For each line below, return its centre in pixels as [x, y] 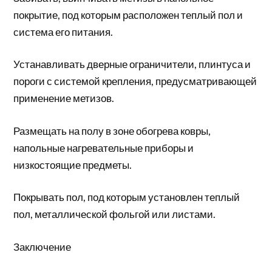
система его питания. [63, 32]
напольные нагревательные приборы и [104, 148]
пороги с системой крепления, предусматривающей [135, 81]
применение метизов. [64, 98]
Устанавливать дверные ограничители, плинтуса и [132, 64]
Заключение [42, 246]
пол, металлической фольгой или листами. [115, 214]
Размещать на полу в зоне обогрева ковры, [112, 131]
